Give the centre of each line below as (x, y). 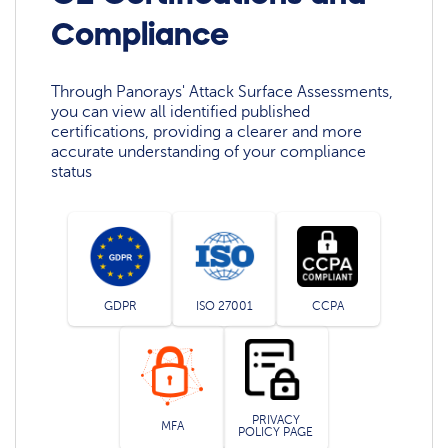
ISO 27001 (224, 306)
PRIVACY (275, 419)
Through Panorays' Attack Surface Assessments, (222, 91)
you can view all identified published (181, 111)
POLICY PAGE (276, 431)
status (72, 171)
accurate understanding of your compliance (209, 151)
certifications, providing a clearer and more (207, 131)
